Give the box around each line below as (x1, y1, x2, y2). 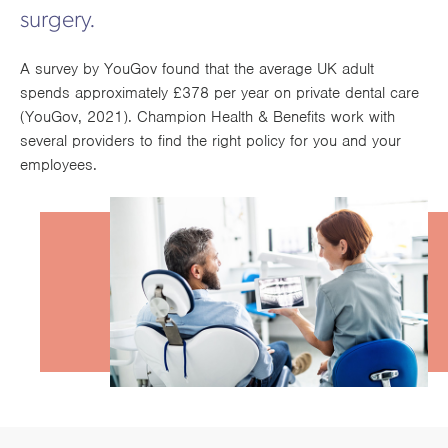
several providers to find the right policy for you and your (20, 130, 401, 151)
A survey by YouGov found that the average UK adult (20, 58, 374, 79)
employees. (20, 154, 97, 175)
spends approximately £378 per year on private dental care (20, 82, 419, 103)
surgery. (20, 8, 96, 33)
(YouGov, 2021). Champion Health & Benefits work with (20, 106, 395, 127)
